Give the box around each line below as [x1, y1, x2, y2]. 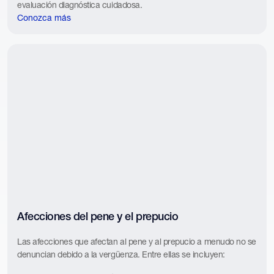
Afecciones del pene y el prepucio [17, 212, 179, 223]
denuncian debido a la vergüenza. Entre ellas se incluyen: [17, 250, 225, 260]
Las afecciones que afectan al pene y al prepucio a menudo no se [17, 237, 256, 247]
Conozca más [17, 12, 71, 23]
